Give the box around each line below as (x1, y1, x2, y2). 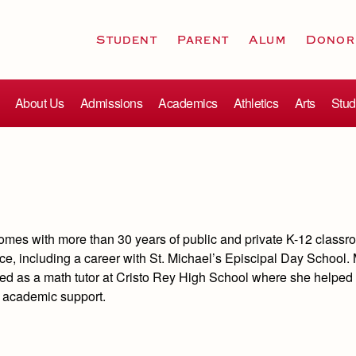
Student (96, 33, 157, 47)
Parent (176, 33, 229, 47)
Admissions (79, 94, 143, 112)
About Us (14, 94, 64, 112)
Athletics (233, 94, 279, 112)
